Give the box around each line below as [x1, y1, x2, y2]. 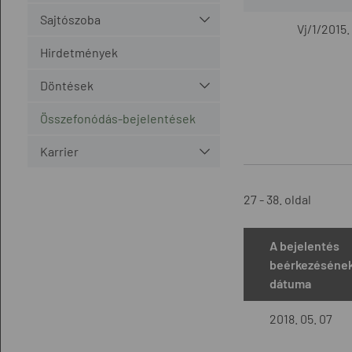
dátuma [269, 275, 311, 291]
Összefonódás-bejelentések [39, 110, 196, 126]
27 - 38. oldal [243, 191, 311, 207]
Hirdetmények [39, 44, 118, 60]
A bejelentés [269, 237, 339, 253]
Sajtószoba [39, 11, 101, 27]
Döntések [39, 77, 93, 93]
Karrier [39, 143, 79, 159]
